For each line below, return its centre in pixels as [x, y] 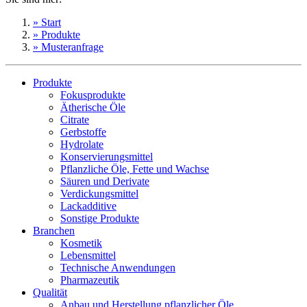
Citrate [75, 119]
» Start [47, 22]
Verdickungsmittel [99, 193]
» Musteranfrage [68, 47]
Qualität [50, 292]
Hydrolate [82, 144]
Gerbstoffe [83, 132]
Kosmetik [81, 243]
